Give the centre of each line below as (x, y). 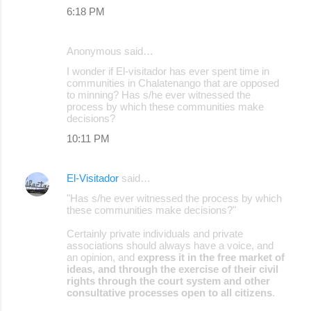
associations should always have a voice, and (170, 245)
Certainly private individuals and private (155, 233)
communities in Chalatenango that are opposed (173, 83)
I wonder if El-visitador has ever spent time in (168, 71)
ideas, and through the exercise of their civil (173, 269)
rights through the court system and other (168, 280)
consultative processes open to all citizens (169, 292)
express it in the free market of (211, 257)
